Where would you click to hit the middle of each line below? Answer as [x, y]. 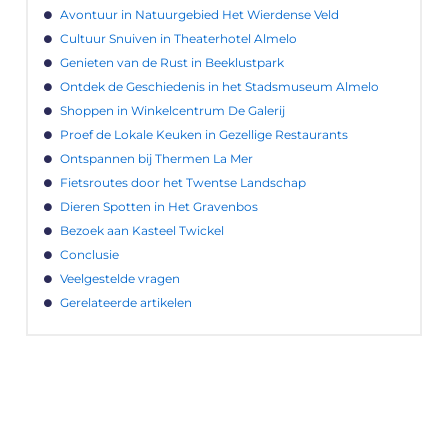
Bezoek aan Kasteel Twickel [141, 231]
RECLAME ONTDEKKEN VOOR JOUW [224, 419]
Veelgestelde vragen [119, 279]
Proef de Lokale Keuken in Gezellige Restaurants [203, 135]
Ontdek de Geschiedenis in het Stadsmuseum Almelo [219, 87]
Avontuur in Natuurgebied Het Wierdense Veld [199, 15]
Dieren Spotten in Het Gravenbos [158, 207]
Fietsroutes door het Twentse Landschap [182, 183]
